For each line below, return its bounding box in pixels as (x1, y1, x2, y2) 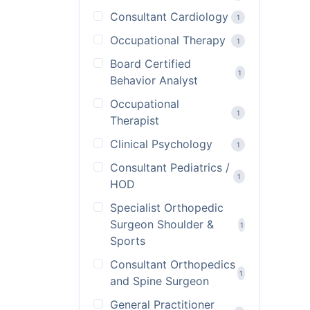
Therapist (110, 113, 159, 127)
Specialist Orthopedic (110, 201, 224, 215)
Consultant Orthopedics (110, 257, 235, 271)
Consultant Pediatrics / (110, 161, 230, 174)
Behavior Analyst (110, 73, 198, 87)
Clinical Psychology (110, 137, 212, 151)
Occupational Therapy (110, 33, 226, 47)
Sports (110, 234, 145, 248)
